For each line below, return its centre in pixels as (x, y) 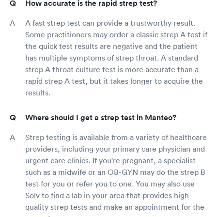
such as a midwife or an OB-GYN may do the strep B (115, 172)
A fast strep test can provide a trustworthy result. (110, 23)
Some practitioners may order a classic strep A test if (116, 35)
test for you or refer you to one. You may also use (110, 184)
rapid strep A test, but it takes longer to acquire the (114, 81)
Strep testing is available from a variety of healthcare (116, 137)
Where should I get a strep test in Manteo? (101, 118)
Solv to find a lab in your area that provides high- (108, 195)
